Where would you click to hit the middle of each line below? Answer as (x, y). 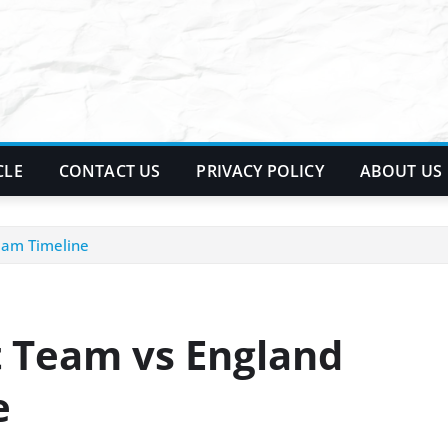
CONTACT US (109, 171)
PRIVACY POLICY (260, 171)
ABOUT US (400, 171)
